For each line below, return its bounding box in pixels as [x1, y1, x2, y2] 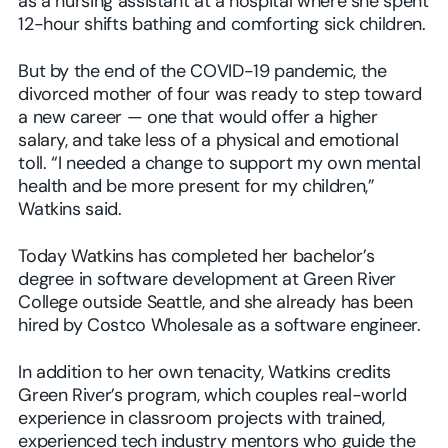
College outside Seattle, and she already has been [18, 294, 413, 314]
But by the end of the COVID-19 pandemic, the [18, 63, 387, 83]
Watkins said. [18, 201, 122, 221]
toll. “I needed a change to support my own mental [18, 155, 421, 175]
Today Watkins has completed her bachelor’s [18, 248, 375, 268]
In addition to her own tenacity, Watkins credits [18, 364, 392, 384]
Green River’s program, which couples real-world [18, 387, 407, 407]
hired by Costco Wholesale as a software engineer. [18, 317, 421, 337]
